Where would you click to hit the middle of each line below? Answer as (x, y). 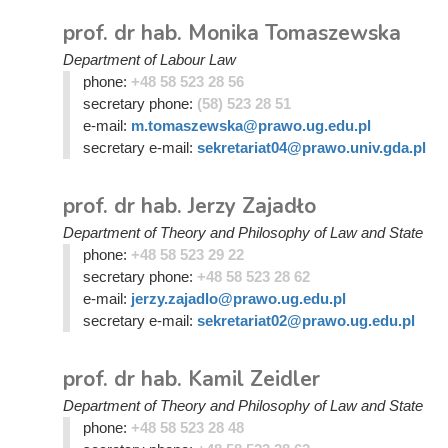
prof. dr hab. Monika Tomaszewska (232, 33)
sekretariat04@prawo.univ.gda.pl (311, 147)
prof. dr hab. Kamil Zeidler (191, 379)
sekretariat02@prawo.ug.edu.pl (305, 320)
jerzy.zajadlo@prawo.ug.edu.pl (238, 298)
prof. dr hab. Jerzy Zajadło (189, 206)
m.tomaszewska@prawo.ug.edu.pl (250, 125)
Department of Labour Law (149, 59)
